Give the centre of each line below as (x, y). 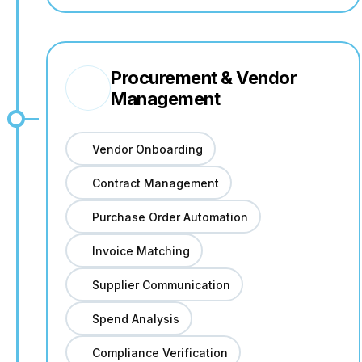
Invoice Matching (141, 250)
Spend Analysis (135, 318)
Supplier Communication (161, 284)
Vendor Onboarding (147, 149)
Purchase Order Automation (170, 217)
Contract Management (155, 183)
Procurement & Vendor (204, 78)
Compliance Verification (160, 352)
